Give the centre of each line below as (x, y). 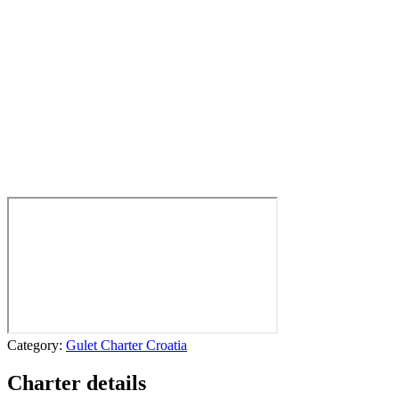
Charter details (77, 383)
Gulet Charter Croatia (126, 346)
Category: (37, 346)
